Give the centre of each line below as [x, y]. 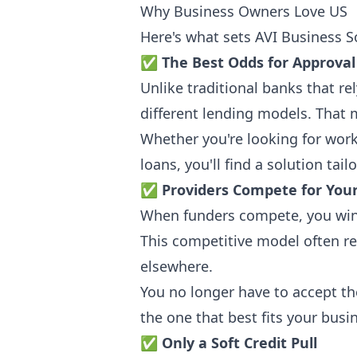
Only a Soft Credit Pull [239, 342]
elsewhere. [177, 266]
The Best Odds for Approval [259, 62]
